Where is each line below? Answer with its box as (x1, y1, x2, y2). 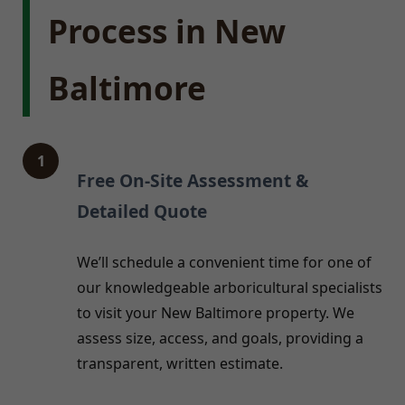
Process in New (48, 8, 286, 52)
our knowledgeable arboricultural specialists (77, 278, 382, 298)
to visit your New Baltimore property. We (77, 303, 354, 324)
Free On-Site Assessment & (77, 167, 308, 193)
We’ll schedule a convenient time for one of (77, 252, 372, 273)
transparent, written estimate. (77, 353, 283, 374)
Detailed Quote (77, 198, 207, 223)
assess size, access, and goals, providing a (77, 328, 363, 349)
